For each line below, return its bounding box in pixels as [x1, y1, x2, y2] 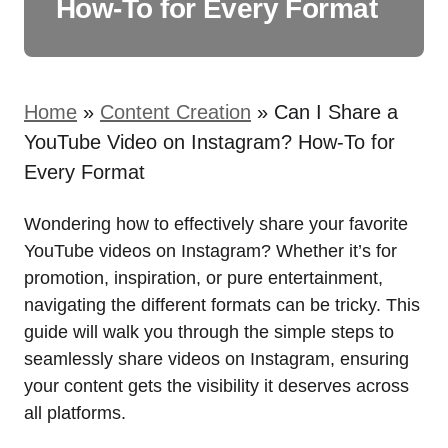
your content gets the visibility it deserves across [24, 376, 409, 396]
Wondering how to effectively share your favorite [24, 214, 408, 234]
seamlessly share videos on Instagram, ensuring [24, 349, 409, 369]
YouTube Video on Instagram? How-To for [24, 131, 395, 153]
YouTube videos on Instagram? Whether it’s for [24, 241, 397, 261]
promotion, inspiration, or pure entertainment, [24, 268, 383, 288]
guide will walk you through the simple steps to [24, 322, 394, 342]
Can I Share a [274, 101, 398, 123]
